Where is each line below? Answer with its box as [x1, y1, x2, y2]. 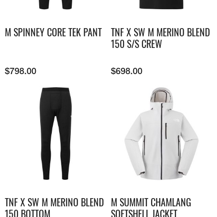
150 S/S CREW [111, 36, 162, 51]
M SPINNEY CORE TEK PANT [5, 24, 102, 39]
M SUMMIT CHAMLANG [111, 195, 191, 210]
